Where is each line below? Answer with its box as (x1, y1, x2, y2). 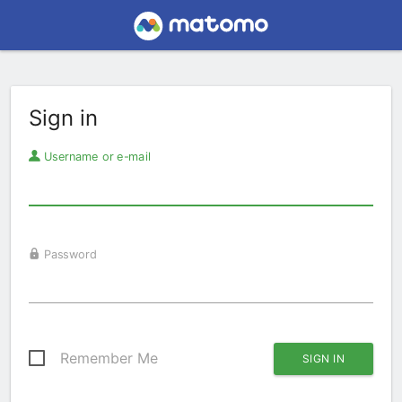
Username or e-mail (39, 149, 151, 163)
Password (39, 247, 97, 261)
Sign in (29, 105, 98, 131)
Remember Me (60, 349, 158, 367)
